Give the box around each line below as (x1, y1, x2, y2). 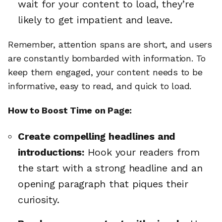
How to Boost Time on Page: (8, 105, 132, 116)
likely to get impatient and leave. (18, 13, 172, 26)
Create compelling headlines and (18, 130, 176, 142)
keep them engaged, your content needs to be (8, 66, 203, 77)
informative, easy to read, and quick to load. (8, 80, 192, 91)
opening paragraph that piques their (18, 178, 188, 190)
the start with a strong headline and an (18, 162, 203, 174)
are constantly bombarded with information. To (8, 53, 206, 63)
